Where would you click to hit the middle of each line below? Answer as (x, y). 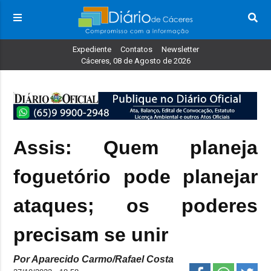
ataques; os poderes (135, 206)
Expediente (92, 50)
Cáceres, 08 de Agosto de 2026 (135, 61)
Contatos (136, 50)
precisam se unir (91, 235)
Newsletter (180, 50)
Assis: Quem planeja (135, 148)
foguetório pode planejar (135, 177)
